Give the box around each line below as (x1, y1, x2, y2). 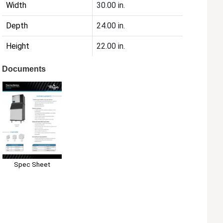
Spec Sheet (13, 160, 50, 169)
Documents (2, 65, 46, 74)
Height (6, 41, 30, 51)
